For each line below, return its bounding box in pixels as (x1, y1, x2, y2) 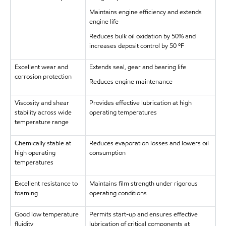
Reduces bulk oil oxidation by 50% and (89, 32, 196, 41)
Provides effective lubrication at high (89, 98, 192, 108)
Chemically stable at (14, 139, 71, 148)
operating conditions (89, 189, 147, 198)
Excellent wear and (14, 63, 68, 72)
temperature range (14, 118, 69, 127)
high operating (14, 148, 55, 158)
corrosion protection (14, 72, 72, 82)
